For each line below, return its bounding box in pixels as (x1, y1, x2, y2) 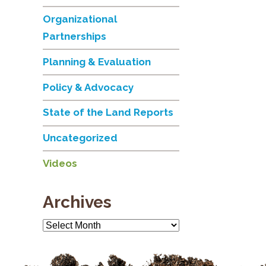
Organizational (43, 13, 117, 26)
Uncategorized (43, 132, 118, 144)
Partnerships (43, 30, 106, 43)
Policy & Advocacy (43, 81, 134, 94)
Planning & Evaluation (43, 56, 151, 68)
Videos (43, 157, 77, 170)
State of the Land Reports (43, 106, 173, 119)
